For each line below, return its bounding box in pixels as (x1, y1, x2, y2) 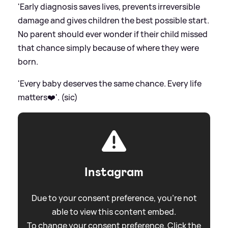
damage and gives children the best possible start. (18, 14, 209, 26)
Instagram (84, 163, 144, 180)
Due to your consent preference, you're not (31, 192, 197, 204)
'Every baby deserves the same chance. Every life (18, 77, 202, 89)
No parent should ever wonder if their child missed (18, 28, 208, 40)
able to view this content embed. (52, 206, 176, 217)
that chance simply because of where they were (18, 42, 199, 53)
